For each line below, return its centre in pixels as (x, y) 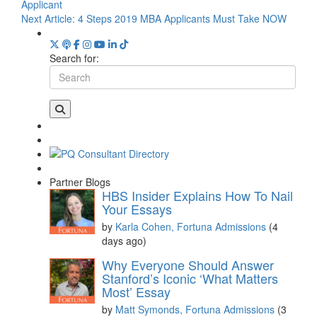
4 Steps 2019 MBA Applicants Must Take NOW (182, 18)
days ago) (124, 240)
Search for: (74, 58)
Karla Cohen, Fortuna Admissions (192, 226)
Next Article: (50, 18)
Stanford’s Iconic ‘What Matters (190, 278)
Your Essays (137, 208)
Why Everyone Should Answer (188, 264)
